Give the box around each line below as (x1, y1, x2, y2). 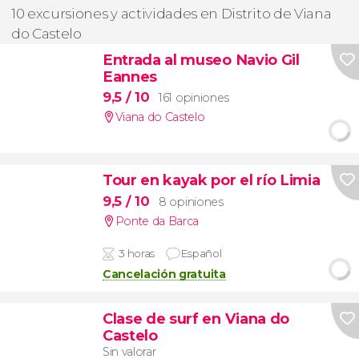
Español (181, 246, 222, 260)
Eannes (102, 67, 158, 86)
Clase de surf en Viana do (102, 309, 289, 328)
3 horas (119, 246, 155, 260)
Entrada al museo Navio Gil (102, 50, 300, 69)
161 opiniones (159, 91, 229, 106)
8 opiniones (159, 194, 224, 209)
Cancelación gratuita (102, 266, 226, 281)
